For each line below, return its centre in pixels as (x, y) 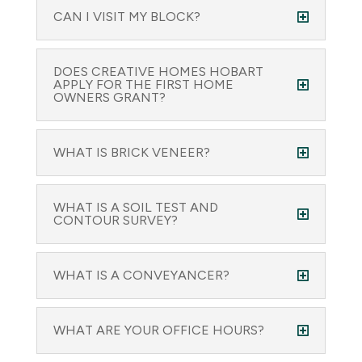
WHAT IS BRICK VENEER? (131, 152)
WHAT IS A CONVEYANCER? (141, 275)
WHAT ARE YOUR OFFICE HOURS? (158, 330)
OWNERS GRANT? (109, 97)
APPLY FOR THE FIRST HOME (143, 84)
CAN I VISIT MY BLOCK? (126, 17)
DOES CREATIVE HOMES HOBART (158, 72)
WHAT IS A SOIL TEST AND (135, 207)
